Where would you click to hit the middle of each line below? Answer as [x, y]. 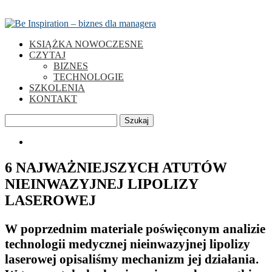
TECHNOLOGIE [89, 77]
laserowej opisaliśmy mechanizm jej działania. [132, 259]
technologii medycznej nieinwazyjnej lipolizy [127, 244]
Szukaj [137, 121]
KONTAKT [53, 99]
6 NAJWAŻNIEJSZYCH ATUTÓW [116, 167]
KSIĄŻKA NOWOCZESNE [86, 44]
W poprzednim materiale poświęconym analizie [135, 229]
